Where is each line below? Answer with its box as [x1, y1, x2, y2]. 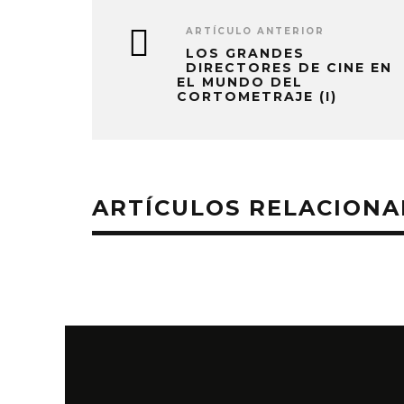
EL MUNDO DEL [177, 74, 303, 90]
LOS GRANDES [186, 45, 305, 61]
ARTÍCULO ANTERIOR [186, 25, 325, 37]
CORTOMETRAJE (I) [177, 88, 337, 105]
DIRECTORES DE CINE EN [186, 60, 392, 76]
